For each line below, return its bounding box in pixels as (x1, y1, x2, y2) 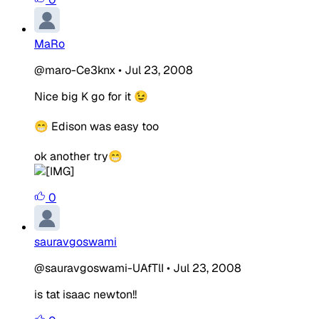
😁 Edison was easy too (34, 118, 159, 134)
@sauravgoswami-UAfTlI (34, 260, 164, 276)
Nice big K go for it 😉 (34, 88, 148, 104)
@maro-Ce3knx (34, 62, 115, 78)
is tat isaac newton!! (34, 286, 137, 302)
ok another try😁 (34, 148, 122, 164)
